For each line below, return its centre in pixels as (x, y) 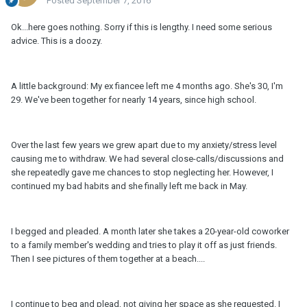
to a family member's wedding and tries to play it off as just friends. (144, 245)
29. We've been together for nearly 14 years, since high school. (134, 100)
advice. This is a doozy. (57, 41)
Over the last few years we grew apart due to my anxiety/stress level (144, 145)
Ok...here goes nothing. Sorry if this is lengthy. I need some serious (142, 27)
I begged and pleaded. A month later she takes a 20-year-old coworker (150, 232)
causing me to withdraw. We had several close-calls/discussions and (147, 159)
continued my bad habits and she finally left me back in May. (129, 186)
